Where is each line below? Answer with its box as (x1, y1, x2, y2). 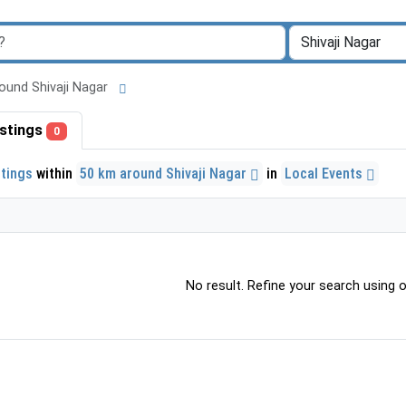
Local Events (285, 164, 366, 182)
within (33, 164, 76, 182)
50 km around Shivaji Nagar (80, 164, 250, 182)
